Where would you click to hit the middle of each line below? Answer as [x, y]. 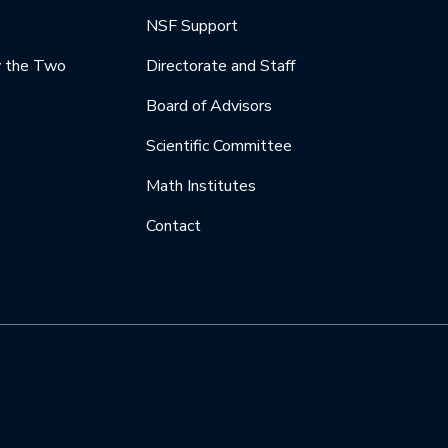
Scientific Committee [219, 146]
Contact [174, 226]
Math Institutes [201, 186]
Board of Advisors [209, 106]
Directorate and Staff [221, 66]
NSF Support [192, 26]
